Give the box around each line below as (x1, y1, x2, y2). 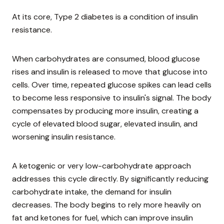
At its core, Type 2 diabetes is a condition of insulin (12, 11, 198, 22)
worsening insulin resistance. (12, 131, 115, 142)
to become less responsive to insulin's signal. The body (12, 92, 211, 103)
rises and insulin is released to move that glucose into (12, 66, 207, 77)
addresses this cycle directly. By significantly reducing (12, 173, 208, 184)
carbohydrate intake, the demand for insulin (12, 186, 171, 197)
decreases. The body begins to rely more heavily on (12, 199, 201, 210)
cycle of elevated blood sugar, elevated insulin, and (12, 118, 197, 129)
